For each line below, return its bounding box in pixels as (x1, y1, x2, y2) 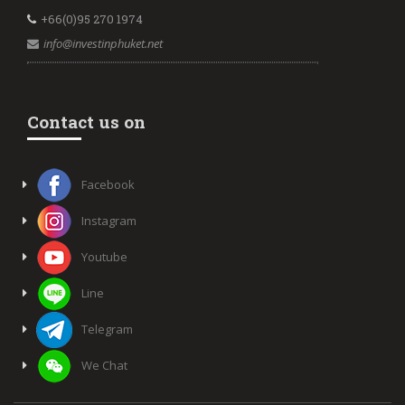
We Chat (81, 356, 127, 373)
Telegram (81, 320, 133, 337)
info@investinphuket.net (43, 35, 163, 52)
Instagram (81, 212, 137, 229)
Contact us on (27, 110, 146, 134)
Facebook (81, 175, 135, 193)
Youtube (81, 248, 127, 265)
